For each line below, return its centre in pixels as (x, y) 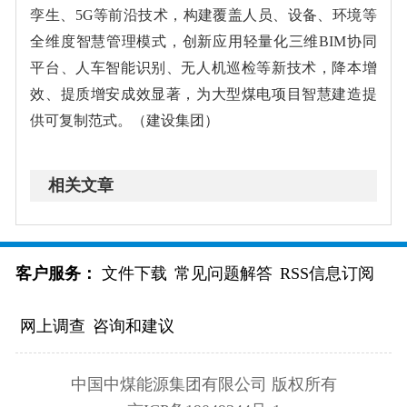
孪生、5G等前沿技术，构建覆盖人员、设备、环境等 (203, 15)
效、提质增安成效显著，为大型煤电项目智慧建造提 (203, 94)
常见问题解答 (223, 273)
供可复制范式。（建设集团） (125, 120)
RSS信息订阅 (328, 273)
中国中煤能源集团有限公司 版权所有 (203, 384)
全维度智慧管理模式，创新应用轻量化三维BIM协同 (203, 41)
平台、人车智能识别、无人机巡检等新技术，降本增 (203, 67)
